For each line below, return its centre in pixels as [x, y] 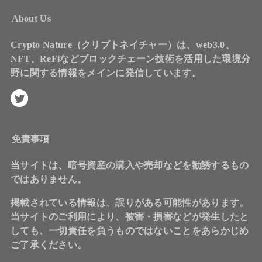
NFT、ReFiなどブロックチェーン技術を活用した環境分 [130, 59]
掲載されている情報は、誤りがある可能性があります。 [130, 203]
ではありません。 [49, 180]
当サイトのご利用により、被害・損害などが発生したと [130, 217]
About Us [31, 19]
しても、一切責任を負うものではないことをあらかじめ [130, 231]
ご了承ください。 [49, 245]
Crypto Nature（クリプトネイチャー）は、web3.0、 [122, 45]
